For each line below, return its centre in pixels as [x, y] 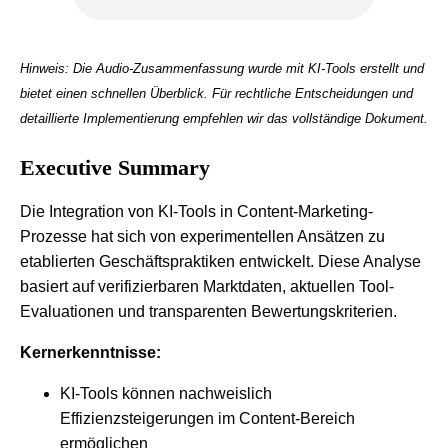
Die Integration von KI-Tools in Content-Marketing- [196, 211]
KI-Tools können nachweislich [166, 393]
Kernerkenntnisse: [90, 352]
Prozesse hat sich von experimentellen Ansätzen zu [202, 236]
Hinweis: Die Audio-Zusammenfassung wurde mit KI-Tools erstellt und [222, 68]
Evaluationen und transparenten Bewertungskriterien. [208, 311]
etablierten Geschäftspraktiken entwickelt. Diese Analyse [220, 261]
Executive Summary [115, 167]
